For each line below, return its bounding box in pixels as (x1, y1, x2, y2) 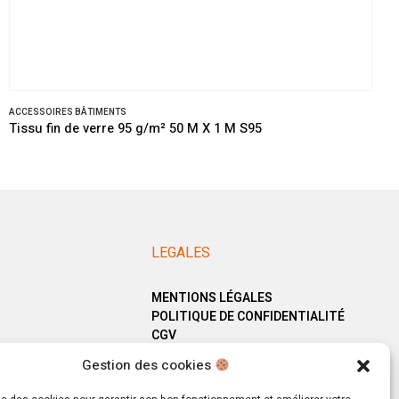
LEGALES (151, 242, 210, 264)
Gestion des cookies (81, 355, 215, 375)
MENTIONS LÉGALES (151, 289, 273, 307)
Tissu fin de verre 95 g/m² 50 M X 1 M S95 (9, 119, 262, 139)
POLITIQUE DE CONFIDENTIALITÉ (151, 307, 345, 326)
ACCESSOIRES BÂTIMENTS (9, 106, 126, 119)
